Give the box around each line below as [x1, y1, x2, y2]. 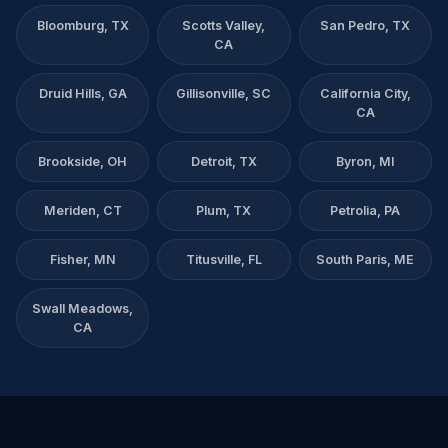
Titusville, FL [185, 252, 262, 267]
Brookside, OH [38, 154, 128, 169]
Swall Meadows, [32, 301, 134, 316]
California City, [319, 86, 411, 101]
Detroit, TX [190, 154, 257, 169]
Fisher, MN [49, 252, 116, 267]
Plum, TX [196, 203, 252, 218]
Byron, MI [335, 154, 395, 169]
